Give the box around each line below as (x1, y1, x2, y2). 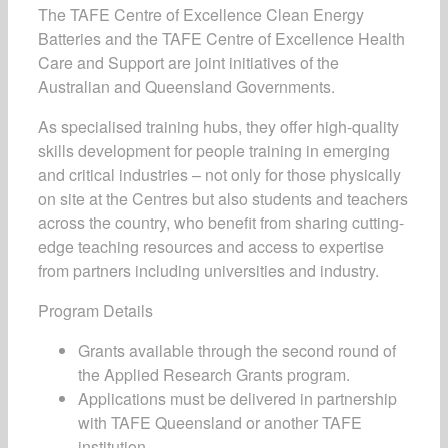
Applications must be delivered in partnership (78, 387, 397, 410)
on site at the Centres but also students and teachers (38, 187, 408, 210)
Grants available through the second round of (78, 339, 396, 362)
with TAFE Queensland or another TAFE (78, 411, 362, 434)
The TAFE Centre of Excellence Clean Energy (38, 3, 364, 26)
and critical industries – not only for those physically (38, 163, 401, 186)
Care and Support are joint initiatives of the (38, 51, 339, 74)
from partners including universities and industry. (38, 259, 379, 282)
